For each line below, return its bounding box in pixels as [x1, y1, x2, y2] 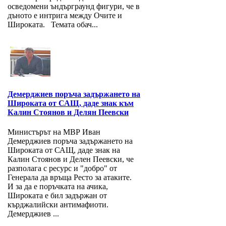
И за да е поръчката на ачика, [8, 182, 108, 191]
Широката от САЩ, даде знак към [8, 99, 134, 108]
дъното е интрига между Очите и [8, 11, 122, 20]
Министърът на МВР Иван [8, 128, 100, 137]
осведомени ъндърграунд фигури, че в [8, 2, 140, 11]
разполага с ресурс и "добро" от [8, 164, 117, 173]
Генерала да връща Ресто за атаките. [8, 173, 136, 182]
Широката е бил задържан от [8, 191, 107, 200]
